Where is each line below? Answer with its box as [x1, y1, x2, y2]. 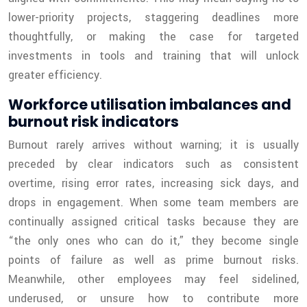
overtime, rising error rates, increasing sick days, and [8, 175, 299, 192]
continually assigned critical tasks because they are [8, 214, 299, 230]
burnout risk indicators [8, 112, 179, 132]
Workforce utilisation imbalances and [8, 95, 291, 115]
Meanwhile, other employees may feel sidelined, [8, 271, 299, 288]
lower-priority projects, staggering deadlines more [8, 10, 299, 26]
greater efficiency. [8, 67, 102, 84]
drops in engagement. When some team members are [8, 195, 299, 211]
